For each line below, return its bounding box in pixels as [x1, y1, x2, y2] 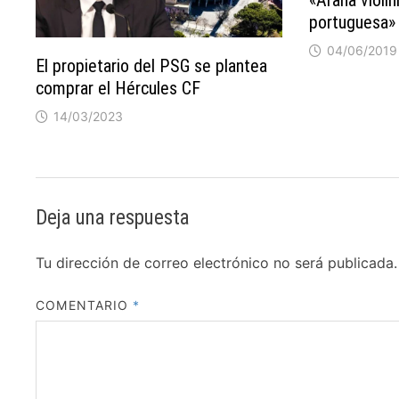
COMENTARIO [36, 297, 134, 313]
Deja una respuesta [36, 206, 191, 231]
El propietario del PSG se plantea [36, 55, 268, 77]
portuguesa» [308, 11, 395, 33]
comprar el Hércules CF [36, 77, 201, 100]
